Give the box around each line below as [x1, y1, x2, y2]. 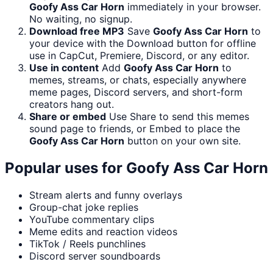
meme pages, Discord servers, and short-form [29, 86, 243, 99]
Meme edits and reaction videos [29, 225, 177, 238]
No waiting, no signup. [29, 13, 132, 26]
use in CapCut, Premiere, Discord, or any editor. [29, 49, 249, 62]
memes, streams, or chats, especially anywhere [29, 74, 246, 87]
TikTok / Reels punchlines [29, 238, 146, 250]
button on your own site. [124, 135, 241, 147]
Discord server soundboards [29, 250, 160, 263]
